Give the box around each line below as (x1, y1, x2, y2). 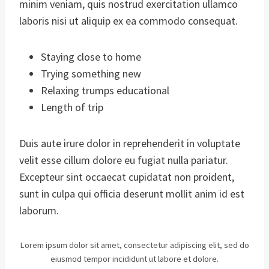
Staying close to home (41, 49, 141, 64)
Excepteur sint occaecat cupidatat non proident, (19, 169, 234, 184)
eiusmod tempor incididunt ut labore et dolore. (50, 253, 219, 264)
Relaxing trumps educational (41, 83, 169, 97)
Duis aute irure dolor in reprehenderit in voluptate (19, 136, 240, 150)
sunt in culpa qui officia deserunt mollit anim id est (19, 186, 244, 201)
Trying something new (41, 66, 141, 80)
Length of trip (41, 100, 103, 114)
